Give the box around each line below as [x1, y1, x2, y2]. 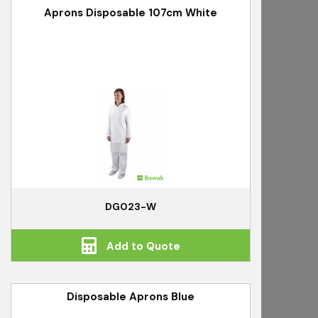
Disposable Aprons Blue [67, 290, 194, 305]
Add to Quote [103, 239, 180, 254]
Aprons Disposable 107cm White [44, 6, 217, 21]
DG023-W [105, 200, 156, 214]
